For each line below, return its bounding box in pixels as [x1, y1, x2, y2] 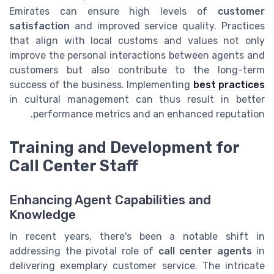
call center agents [158, 245, 252, 257]
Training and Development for [9, 138, 239, 157]
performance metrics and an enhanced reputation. [33, 108, 265, 120]
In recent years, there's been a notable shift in [9, 230, 265, 242]
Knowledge [9, 207, 76, 222]
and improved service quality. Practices [70, 20, 265, 32]
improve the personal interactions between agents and [9, 50, 265, 62]
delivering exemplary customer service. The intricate [9, 259, 265, 272]
